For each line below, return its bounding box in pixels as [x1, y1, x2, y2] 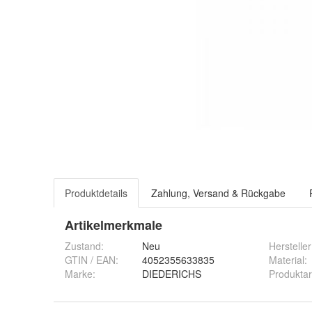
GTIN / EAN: [65, 253, 118, 267]
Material [269, 253, 304, 267]
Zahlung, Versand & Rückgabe [151, 186, 286, 200]
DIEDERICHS [142, 267, 201, 281]
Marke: [65, 267, 95, 281]
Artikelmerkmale [65, 216, 162, 234]
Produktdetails [65, 186, 127, 200]
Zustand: [65, 239, 104, 253]
